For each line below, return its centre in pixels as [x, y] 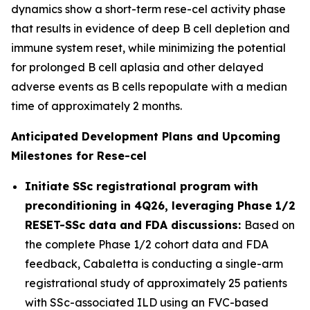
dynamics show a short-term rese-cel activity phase [148, 9]
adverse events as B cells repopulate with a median [149, 86]
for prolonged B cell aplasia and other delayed [137, 67]
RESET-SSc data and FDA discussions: [135, 225]
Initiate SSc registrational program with [142, 186]
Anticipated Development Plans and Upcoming [146, 136]
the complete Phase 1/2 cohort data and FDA [147, 244]
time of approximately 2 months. [97, 106]
